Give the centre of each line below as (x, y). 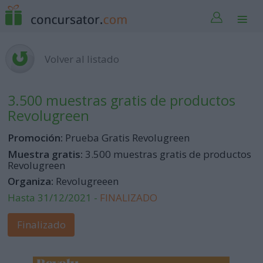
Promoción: (36, 138)
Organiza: (31, 181)
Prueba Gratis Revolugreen (127, 138)
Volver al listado (82, 59)
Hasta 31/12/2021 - (54, 197)
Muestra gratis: (45, 154)
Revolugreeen (86, 181)
